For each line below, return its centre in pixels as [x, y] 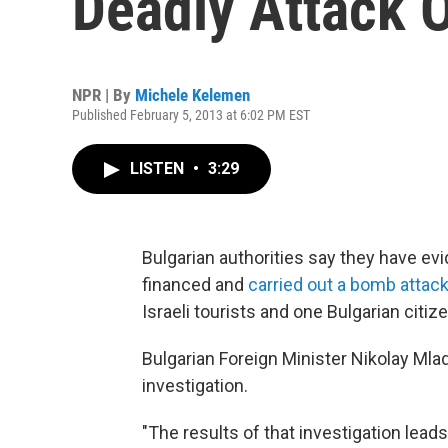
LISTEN [159, 168]
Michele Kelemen [192, 95]
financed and [195, 284]
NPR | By [103, 95]
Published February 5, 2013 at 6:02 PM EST [191, 115]
